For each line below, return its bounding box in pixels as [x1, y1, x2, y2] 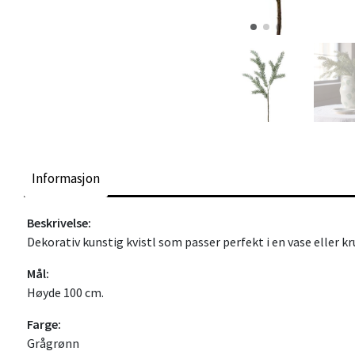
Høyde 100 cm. [27, 284, 104, 300]
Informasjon [31, 169, 100, 187]
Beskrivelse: [27, 214, 91, 231]
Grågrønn [27, 334, 79, 351]
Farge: [27, 315, 61, 332]
